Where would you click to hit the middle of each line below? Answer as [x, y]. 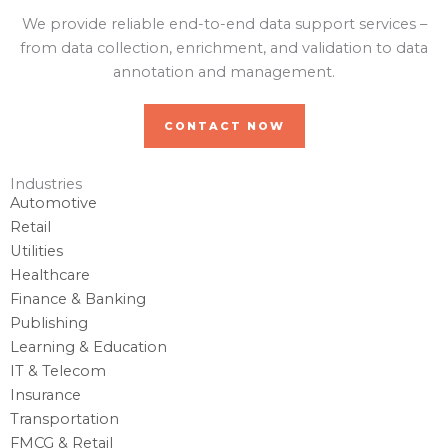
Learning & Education [88, 347]
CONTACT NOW [224, 126]
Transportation [64, 419]
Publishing [49, 323]
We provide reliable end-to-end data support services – [224, 24]
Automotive [53, 203]
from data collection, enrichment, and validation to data [224, 48]
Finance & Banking [78, 299]
